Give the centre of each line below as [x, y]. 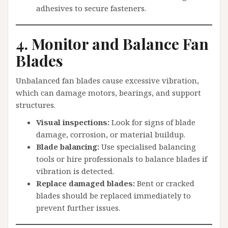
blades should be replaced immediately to [113, 195]
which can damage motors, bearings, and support [108, 93]
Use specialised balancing [148, 147]
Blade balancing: [68, 147]
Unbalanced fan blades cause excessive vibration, [107, 80]
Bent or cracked [165, 183]
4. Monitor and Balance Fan [112, 44]
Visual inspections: [73, 122]
